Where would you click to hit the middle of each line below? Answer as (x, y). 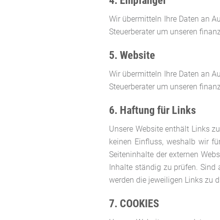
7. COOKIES (134, 203)
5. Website (132, 55)
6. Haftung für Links (152, 110)
